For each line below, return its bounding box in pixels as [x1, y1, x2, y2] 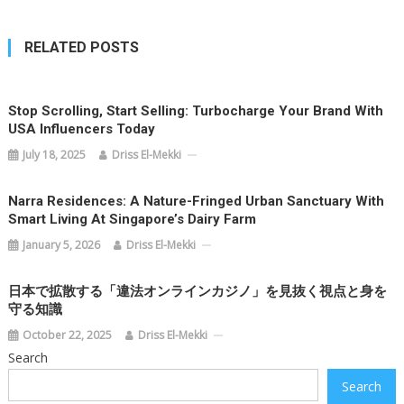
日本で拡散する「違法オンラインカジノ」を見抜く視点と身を [8, 283, 388, 299]
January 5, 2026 [23, 237, 101, 252]
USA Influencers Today [8, 121, 156, 137]
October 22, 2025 [23, 327, 113, 343]
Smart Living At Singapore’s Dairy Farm [8, 211, 257, 227]
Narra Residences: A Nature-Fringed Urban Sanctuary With [8, 193, 385, 209]
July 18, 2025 [23, 147, 87, 162]
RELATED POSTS [23, 39, 139, 56]
